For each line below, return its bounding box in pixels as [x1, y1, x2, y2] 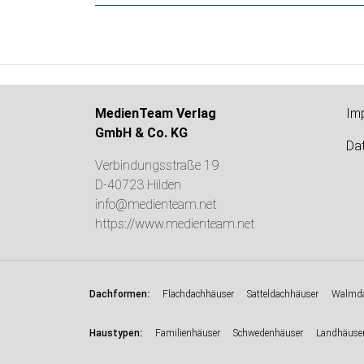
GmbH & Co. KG [95, 125, 188, 141]
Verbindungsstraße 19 [95, 158, 219, 174]
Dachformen [89, 288, 147, 301]
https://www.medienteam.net [95, 216, 254, 232]
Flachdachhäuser [162, 288, 234, 301]
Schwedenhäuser [233, 327, 303, 340]
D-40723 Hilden [95, 177, 181, 193]
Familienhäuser [155, 327, 220, 340]
